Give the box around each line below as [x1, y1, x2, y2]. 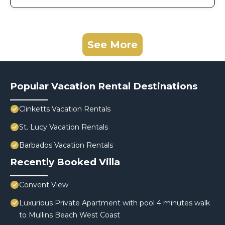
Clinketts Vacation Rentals [19, 104, 110, 114]
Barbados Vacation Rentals [19, 141, 113, 150]
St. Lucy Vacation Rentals [19, 123, 108, 132]
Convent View [19, 180, 68, 190]
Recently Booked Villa [10, 156, 120, 168]
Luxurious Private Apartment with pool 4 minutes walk [19, 198, 210, 208]
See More [87, 39, 138, 51]
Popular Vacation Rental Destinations [10, 80, 197, 92]
